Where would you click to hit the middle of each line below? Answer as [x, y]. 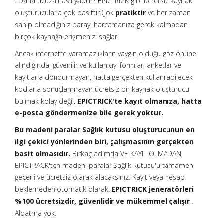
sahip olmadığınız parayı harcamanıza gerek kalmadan [101, 25]
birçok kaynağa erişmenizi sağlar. [67, 36]
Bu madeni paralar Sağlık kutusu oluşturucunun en [105, 130]
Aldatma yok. [35, 213]
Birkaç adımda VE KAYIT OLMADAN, [127, 153]
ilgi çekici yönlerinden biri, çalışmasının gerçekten [104, 141]
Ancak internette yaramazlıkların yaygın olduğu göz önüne [106, 53]
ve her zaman [168, 13]
